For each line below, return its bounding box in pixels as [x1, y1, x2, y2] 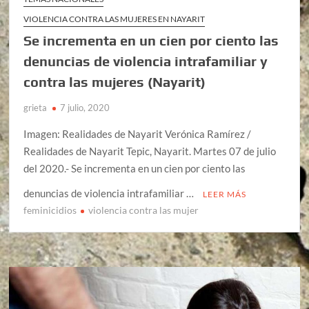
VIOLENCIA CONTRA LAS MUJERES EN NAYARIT [23, 14, 206, 25]
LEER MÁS [203, 189, 247, 200]
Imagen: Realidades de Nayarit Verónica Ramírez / [23, 128, 252, 141]
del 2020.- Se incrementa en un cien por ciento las [23, 162, 246, 175]
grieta [23, 102, 48, 114]
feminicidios [23, 204, 77, 217]
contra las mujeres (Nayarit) [23, 74, 206, 90]
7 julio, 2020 [60, 102, 110, 114]
